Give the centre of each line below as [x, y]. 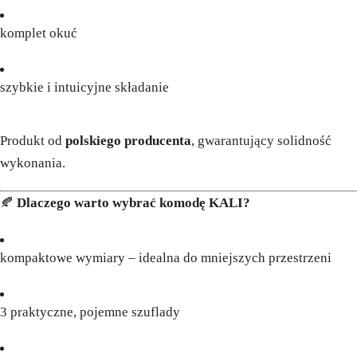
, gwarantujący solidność [261, 141]
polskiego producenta [128, 141]
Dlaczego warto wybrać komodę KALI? [133, 203]
